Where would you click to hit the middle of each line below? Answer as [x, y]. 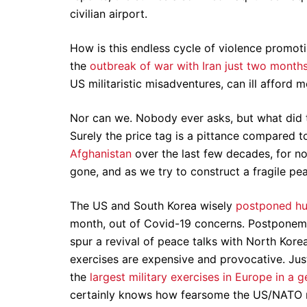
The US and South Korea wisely [153, 206]
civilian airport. [110, 14]
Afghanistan [101, 153]
